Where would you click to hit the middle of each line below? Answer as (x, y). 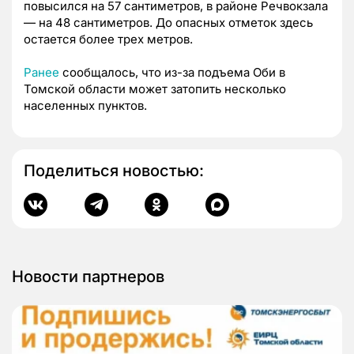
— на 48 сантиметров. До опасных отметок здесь (168, 22)
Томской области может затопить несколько (155, 88)
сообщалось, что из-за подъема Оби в (174, 72)
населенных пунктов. (85, 105)
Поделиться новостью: (114, 170)
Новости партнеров (88, 276)
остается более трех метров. (108, 39)
